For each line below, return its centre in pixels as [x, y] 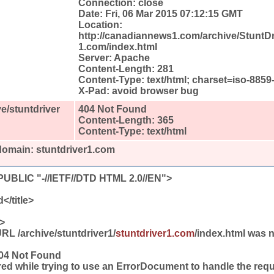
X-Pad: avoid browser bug [139, 91]
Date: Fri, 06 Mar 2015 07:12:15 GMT [161, 13]
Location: [100, 24]
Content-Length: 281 [126, 68]
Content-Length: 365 [126, 120]
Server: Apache [114, 57]
